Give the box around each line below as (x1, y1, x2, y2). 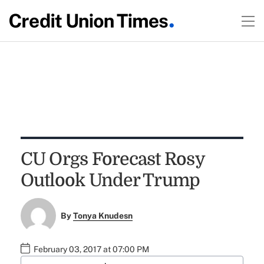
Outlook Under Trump (20, 170, 200, 190)
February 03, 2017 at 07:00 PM (33, 245, 149, 255)
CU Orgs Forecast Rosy (20, 149, 204, 169)
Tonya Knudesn (73, 211, 133, 221)
